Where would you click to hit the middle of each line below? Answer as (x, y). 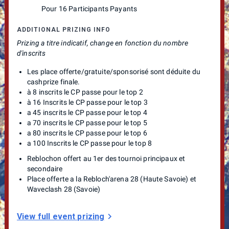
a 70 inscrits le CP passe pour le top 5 (87, 122)
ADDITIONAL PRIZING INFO (64, 29)
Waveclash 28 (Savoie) (64, 189)
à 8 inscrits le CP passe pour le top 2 (85, 92)
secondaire (45, 168)
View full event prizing (61, 216)
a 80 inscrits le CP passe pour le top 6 (87, 133)
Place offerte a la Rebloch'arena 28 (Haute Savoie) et (112, 179)
